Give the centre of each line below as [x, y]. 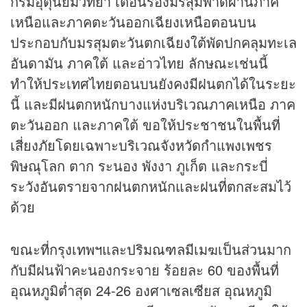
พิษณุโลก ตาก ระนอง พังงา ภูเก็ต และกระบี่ [139, 166]
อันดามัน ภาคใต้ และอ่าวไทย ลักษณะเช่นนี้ [139, 63]
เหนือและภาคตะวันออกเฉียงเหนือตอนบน [133, 22]
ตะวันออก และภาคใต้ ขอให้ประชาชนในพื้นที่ [145, 125]
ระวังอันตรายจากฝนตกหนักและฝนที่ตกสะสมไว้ [151, 186]
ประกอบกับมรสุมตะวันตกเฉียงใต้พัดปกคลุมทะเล [153, 42]
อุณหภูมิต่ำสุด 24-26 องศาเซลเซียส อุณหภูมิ [141, 291]
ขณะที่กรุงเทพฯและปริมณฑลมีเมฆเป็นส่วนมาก [151, 249]
